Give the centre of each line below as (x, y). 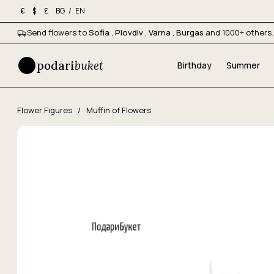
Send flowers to (58, 32)
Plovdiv (130, 32)
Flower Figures (46, 110)
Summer (243, 65)
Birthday (194, 65)
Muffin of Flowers (119, 110)
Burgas (191, 32)
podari (56, 65)
